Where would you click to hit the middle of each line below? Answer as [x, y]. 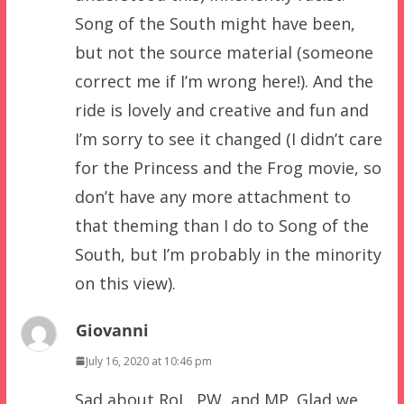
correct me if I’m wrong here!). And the [224, 81]
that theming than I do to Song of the [221, 225]
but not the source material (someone [224, 52]
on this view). [125, 283]
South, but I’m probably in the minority [228, 254]
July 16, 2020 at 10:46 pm [148, 361]
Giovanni [112, 330]
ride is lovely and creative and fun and [221, 110]
